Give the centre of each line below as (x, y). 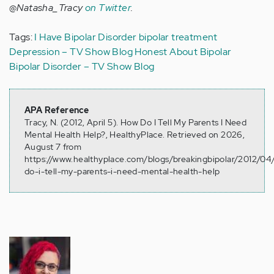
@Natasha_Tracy (47, 8)
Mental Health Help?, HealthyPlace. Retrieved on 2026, (135, 135)
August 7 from (53, 147)
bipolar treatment (178, 37)
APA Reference (57, 110)
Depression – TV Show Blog (71, 52)
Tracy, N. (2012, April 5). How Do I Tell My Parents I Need (136, 123)
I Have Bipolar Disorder (86, 37)
